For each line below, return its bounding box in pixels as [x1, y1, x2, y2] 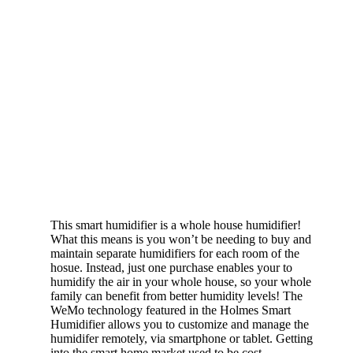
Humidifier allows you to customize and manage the [50, 317, 309, 331]
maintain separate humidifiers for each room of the [50, 246, 299, 260]
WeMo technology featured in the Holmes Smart [50, 303, 291, 317]
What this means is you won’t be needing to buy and [50, 232, 311, 246]
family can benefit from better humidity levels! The [50, 288, 303, 303]
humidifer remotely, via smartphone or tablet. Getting [50, 331, 313, 345]
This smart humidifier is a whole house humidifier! [50, 217, 301, 232]
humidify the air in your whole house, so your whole [50, 274, 311, 288]
